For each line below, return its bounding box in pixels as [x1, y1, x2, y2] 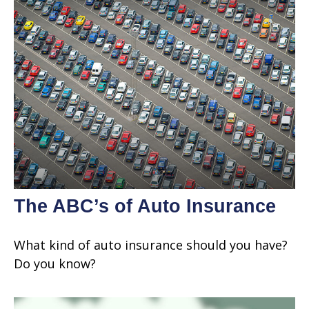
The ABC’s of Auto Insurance [14, 195, 276, 217]
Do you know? [14, 255, 96, 272]
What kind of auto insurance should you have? [14, 236, 288, 253]
